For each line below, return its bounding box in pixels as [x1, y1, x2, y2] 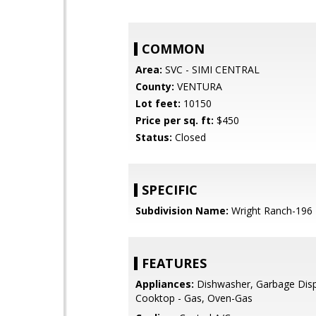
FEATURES [142, 255, 207, 272]
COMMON [142, 40, 205, 57]
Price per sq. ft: [135, 114, 214, 127]
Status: [135, 130, 172, 144]
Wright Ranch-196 [229, 204, 312, 217]
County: [135, 80, 174, 93]
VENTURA [174, 80, 222, 93]
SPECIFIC [142, 181, 197, 198]
